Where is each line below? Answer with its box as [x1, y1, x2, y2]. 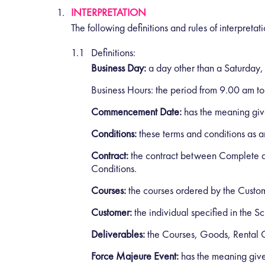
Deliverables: [91, 227, 145, 241]
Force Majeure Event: [91, 248, 179, 263]
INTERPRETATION [71, 5, 146, 19]
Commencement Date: [91, 104, 182, 118]
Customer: [91, 205, 134, 219]
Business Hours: [91, 82, 153, 96]
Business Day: [91, 60, 146, 75]
